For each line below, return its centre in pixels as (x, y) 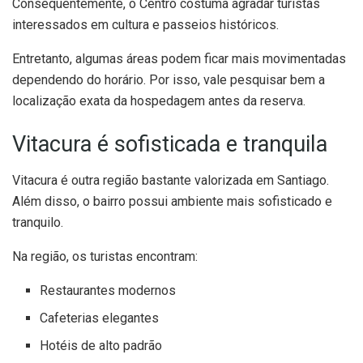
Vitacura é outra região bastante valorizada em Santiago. (171, 180)
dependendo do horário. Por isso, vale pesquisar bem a (169, 79)
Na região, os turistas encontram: (105, 256)
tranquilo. (38, 222)
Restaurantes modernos (108, 290)
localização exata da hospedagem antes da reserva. (159, 100)
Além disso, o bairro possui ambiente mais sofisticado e (172, 201)
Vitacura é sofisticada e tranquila (170, 145)
